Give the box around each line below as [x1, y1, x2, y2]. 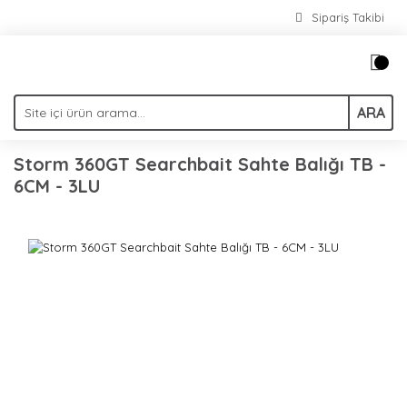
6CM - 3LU [14, 174, 101, 197]
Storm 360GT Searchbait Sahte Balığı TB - [14, 153, 386, 175]
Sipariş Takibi [312, 10, 384, 25]
